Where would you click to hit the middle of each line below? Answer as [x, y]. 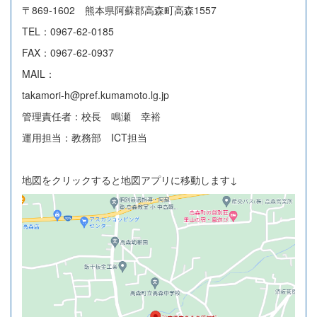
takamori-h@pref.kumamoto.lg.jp [96, 95]
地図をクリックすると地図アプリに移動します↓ [130, 180]
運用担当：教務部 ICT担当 [85, 138]
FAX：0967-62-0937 [68, 53]
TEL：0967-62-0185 [68, 31]
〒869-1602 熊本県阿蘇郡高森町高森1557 [119, 10]
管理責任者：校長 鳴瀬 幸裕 [91, 116]
